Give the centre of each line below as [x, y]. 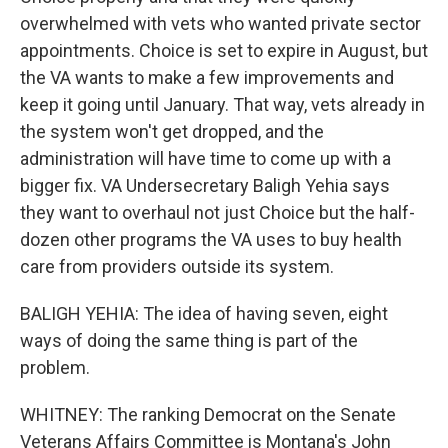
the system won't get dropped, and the [172, 131]
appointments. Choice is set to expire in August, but [224, 50]
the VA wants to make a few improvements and [207, 77]
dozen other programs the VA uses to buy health [211, 239]
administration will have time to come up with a [205, 158]
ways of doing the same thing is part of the [189, 340]
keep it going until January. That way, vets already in [222, 104]
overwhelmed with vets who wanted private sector [220, 23]
